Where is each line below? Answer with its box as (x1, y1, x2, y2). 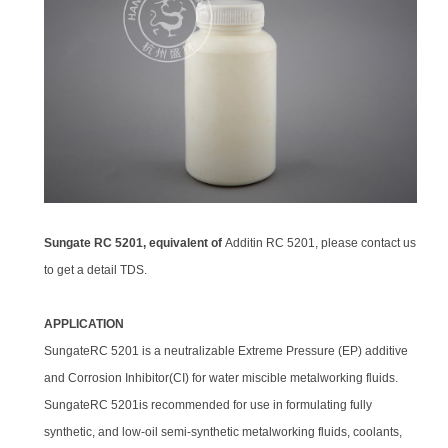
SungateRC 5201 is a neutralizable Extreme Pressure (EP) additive (44, 343, 409, 358)
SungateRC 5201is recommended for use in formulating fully (44, 397, 373, 412)
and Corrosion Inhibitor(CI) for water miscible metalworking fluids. (44, 370, 405, 385)
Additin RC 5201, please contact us (225, 235, 417, 250)
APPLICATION (44, 316, 125, 331)
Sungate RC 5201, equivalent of (44, 235, 226, 250)
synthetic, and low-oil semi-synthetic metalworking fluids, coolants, (44, 424, 403, 439)
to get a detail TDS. (44, 262, 148, 277)
